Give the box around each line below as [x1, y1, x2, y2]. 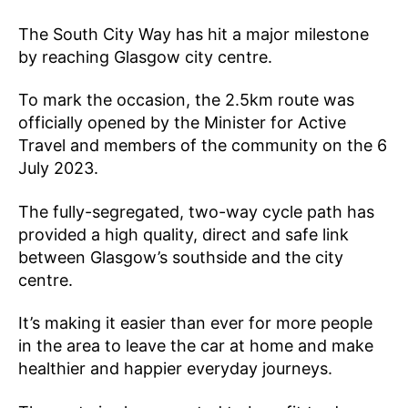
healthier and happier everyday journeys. [18, 359, 332, 379]
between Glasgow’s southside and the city [18, 247, 343, 267]
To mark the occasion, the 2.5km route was [18, 90, 354, 110]
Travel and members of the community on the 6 [18, 136, 387, 156]
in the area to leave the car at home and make [18, 336, 373, 356]
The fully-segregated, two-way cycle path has [18, 201, 374, 221]
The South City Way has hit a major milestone [18, 24, 369, 44]
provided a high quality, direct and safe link [18, 224, 349, 244]
